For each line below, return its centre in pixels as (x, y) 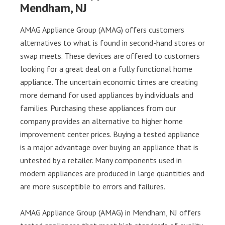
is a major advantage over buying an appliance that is (109, 147)
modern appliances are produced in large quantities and (112, 173)
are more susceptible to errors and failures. (93, 186)
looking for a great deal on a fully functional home (106, 69)
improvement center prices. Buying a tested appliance (110, 134)
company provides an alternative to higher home (101, 121)
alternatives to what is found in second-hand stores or (113, 43)
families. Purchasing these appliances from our (98, 108)
